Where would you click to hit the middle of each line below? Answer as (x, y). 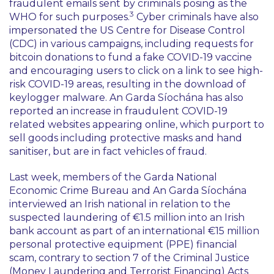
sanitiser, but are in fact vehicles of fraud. (108, 151)
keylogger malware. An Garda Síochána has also (126, 98)
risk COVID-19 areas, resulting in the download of (128, 84)
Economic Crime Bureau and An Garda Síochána (128, 191)
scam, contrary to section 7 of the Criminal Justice (129, 258)
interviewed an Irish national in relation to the (120, 204)
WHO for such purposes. (69, 17)
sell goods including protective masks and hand (126, 138)
